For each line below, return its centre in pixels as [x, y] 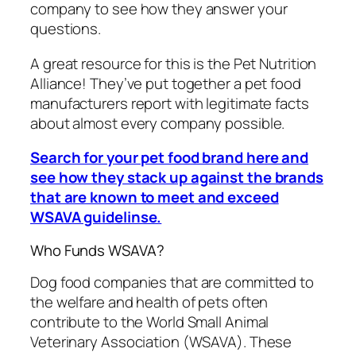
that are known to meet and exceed [155, 197]
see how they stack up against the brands [177, 178]
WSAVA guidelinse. [96, 217]
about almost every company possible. [158, 123]
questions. [66, 29]
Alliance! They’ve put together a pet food [166, 83]
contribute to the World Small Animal [150, 322]
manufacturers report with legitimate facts [170, 103]
